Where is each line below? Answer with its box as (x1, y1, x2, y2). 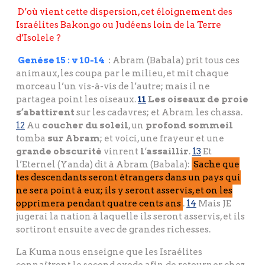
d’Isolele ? (16, 33, 61, 44)
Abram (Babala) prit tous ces (111, 55, 240, 66)
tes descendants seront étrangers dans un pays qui (16, 172, 241, 183)
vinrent (102, 146, 140, 157)
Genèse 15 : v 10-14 (18, 55, 105, 66)
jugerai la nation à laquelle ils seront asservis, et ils (16, 211, 245, 222)
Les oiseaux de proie (148, 94, 248, 105)
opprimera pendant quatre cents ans (16, 198, 181, 209)
